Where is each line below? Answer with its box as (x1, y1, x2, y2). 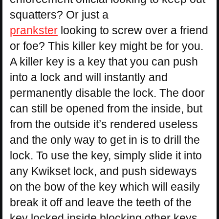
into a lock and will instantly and (10, 71, 168, 84)
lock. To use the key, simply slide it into (10, 149, 202, 162)
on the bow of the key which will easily (10, 180, 200, 194)
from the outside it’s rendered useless (10, 118, 198, 131)
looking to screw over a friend (58, 24, 208, 37)
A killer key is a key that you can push (10, 55, 198, 68)
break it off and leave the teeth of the (10, 196, 192, 209)
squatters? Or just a (10, 8, 109, 22)
